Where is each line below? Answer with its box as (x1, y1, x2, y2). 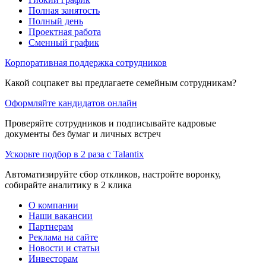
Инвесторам (28, 253, 78, 264)
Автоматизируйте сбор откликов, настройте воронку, (5, 169, 221, 179)
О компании (28, 199, 78, 210)
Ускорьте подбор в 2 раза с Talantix (5, 148, 144, 159)
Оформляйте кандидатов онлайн (5, 97, 137, 108)
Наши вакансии (28, 210, 93, 221)
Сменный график (28, 37, 99, 47)
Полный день (28, 15, 83, 26)
